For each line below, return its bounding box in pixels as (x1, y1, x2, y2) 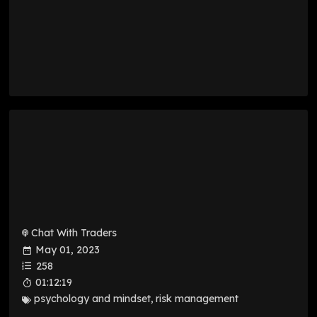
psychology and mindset (34, 292, 151, 305)
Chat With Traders (31, 226, 117, 239)
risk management (155, 292, 238, 305)
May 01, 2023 (35, 243, 100, 257)
